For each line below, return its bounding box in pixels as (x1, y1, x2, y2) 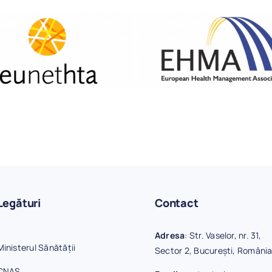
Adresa (154, 229, 185, 242)
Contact (154, 195, 199, 211)
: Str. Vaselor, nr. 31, (185, 229, 261, 242)
